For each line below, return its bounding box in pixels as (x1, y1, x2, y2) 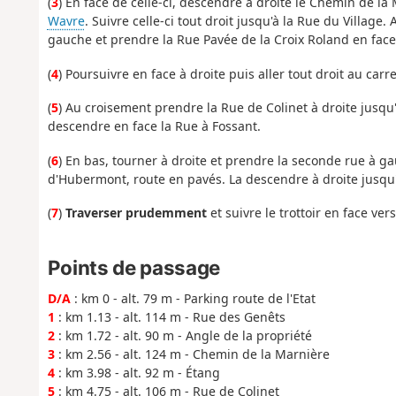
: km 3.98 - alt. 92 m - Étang (54, 363, 220, 381)
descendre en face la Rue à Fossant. (47, 118, 261, 135)
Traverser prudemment (65, 204, 207, 222)
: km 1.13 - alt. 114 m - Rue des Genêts (54, 308, 286, 325)
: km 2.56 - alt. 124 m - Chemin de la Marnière (54, 345, 330, 362)
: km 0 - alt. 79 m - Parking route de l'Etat (70, 289, 316, 307)
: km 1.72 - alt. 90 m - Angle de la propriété (54, 326, 312, 344)
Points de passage (47, 255, 220, 279)
